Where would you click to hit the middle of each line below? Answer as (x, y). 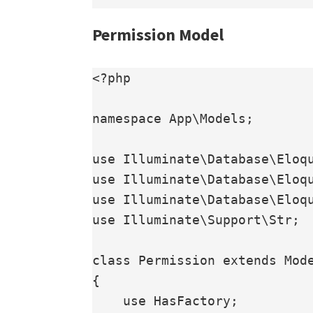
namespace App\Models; (173, 119)
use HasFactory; (108, 301)
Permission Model (158, 35)
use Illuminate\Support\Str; (196, 220)
